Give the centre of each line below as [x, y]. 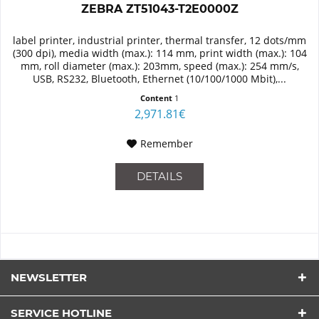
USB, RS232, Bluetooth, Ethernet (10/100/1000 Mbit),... [160, 78]
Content [158, 98]
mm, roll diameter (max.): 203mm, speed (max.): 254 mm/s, [159, 66]
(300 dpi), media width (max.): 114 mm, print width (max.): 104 [159, 53]
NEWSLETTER [49, 277]
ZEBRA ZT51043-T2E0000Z [159, 9]
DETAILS [160, 176]
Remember [166, 143]
